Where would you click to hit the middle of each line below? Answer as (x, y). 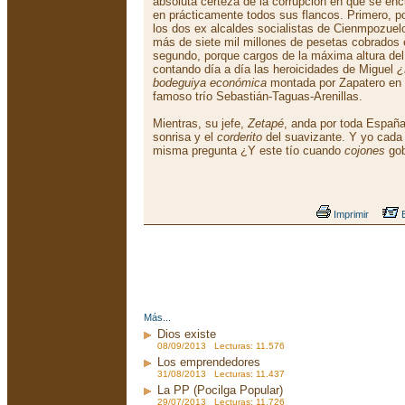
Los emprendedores (209, 362)
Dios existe (187, 334)
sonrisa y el (185, 137)
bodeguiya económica (210, 83)
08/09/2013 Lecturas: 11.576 (221, 346)
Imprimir (350, 214)
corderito (240, 137)
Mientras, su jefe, (200, 123)
